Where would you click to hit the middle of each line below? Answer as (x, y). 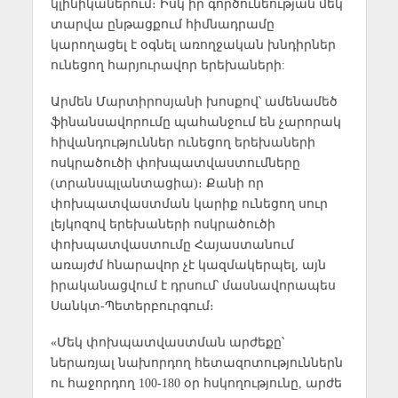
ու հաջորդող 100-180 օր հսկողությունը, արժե (196, 382)
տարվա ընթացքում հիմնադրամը (162, 24)
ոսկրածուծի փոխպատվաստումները (175, 162)
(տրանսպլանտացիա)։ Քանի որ (157, 183)
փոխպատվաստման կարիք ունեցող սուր (189, 203)
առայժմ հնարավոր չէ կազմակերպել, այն (188, 264)
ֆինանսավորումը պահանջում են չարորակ (195, 121)
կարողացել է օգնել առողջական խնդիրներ (193, 44)
